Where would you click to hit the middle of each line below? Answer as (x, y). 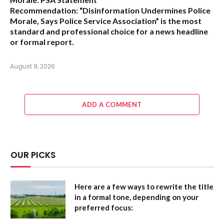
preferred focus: (104, 207)
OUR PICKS (33, 155)
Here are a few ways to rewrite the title (144, 186)
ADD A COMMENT (112, 104)
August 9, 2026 (32, 66)
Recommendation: (44, 10)
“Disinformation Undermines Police (145, 10)
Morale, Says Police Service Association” (84, 20)
